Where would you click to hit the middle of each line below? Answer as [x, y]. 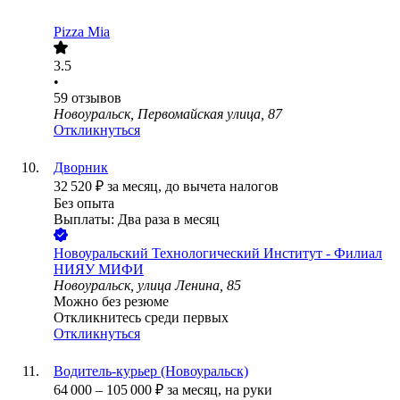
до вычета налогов [222, 187]
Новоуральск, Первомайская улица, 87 [168, 114]
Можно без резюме [111, 302]
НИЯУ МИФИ [99, 270]
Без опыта [84, 204]
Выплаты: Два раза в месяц [137, 220]
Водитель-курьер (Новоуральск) [151, 371]
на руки [249, 390]
